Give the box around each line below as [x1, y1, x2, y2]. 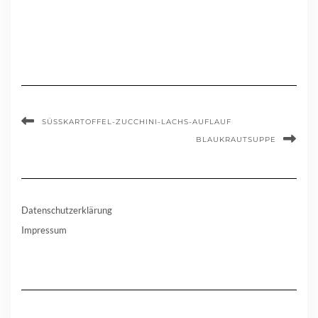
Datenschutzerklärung [21, 204, 112, 216]
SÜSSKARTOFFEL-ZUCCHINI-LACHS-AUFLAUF [42, 116, 226, 126]
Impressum [21, 224, 67, 236]
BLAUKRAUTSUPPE [196, 134, 276, 144]
